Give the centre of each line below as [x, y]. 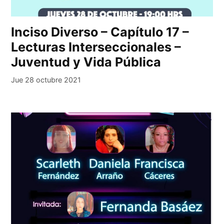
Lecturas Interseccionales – [96, 47]
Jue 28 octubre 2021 [46, 80]
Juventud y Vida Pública [86, 62]
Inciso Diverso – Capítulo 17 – [100, 32]
